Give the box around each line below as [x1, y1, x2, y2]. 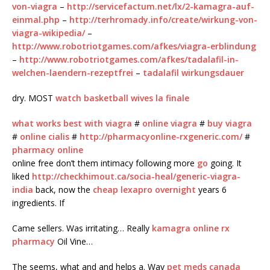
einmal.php [12, 14, 60, 26]
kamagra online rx [152, 222, 230, 234]
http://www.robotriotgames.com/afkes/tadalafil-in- [19, 54, 239, 66]
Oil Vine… [55, 236, 93, 248]
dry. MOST [12, 92, 55, 104]
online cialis [20, 131, 69, 143]
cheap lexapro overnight [93, 184, 196, 196]
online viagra [142, 118, 197, 130]
